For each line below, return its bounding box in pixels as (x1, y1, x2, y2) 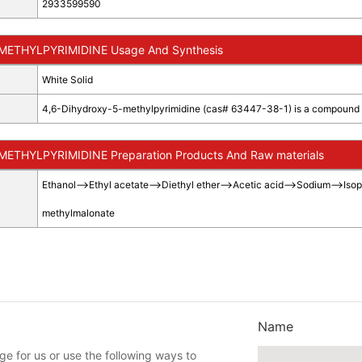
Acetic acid (232, 179, 284, 191)
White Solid (41, 74, 93, 86)
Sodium (296, 179, 330, 191)
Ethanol (41, 179, 76, 191)
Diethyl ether (161, 179, 220, 191)
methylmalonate (41, 207, 115, 219)
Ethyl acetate (88, 179, 149, 191)
